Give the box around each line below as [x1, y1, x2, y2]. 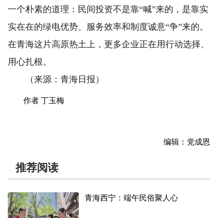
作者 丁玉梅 [23, 96, 64, 105]
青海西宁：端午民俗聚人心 [85, 193, 179, 202]
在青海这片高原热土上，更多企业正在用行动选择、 [8, 39, 209, 49]
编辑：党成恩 [163, 137, 210, 146]
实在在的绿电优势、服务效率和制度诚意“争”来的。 [8, 21, 208, 32]
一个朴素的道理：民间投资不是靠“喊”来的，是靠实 [8, 4, 208, 14]
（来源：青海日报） [8, 74, 104, 84]
